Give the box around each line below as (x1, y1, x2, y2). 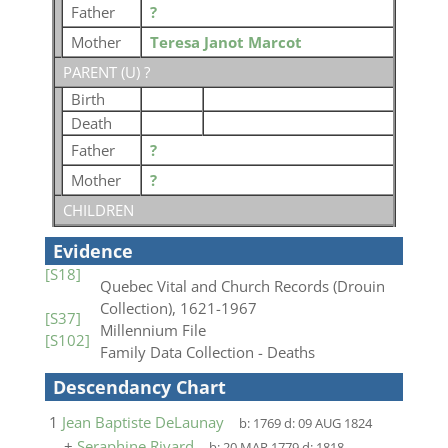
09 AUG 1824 (298, 415, 373, 432)
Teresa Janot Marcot (149, 32, 302, 52)
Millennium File (99, 320, 206, 340)
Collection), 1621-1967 (99, 298, 257, 318)
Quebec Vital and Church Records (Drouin (99, 276, 385, 296)
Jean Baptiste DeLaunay (61, 412, 224, 432)
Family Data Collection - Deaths (99, 342, 315, 362)
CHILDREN (62, 200, 134, 220)
